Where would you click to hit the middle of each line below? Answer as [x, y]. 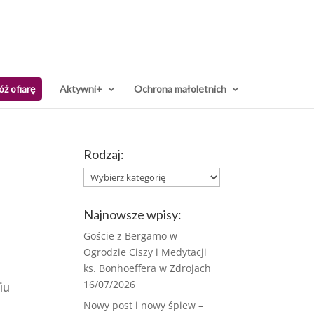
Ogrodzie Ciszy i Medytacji [145, 252]
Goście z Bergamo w [131, 236]
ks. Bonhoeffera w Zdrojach [148, 268]
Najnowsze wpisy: [133, 214]
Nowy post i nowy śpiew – [144, 305]
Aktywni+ [81, 89]
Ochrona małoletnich [180, 89]
